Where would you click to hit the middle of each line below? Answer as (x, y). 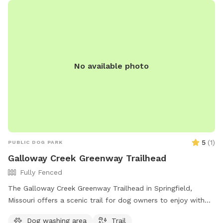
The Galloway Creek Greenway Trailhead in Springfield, (100, 188)
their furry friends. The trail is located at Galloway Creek (103, 212)
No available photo (111, 66)
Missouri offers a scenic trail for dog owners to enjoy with (106, 200)
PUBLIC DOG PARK (35, 142)
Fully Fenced (41, 172)
